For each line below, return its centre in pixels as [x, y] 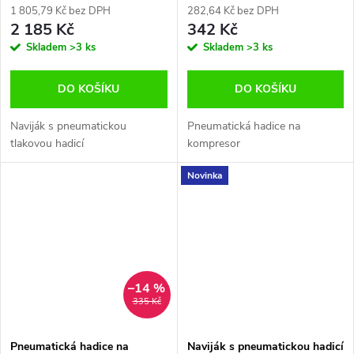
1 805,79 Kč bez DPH [60, 11]
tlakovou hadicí [47, 144]
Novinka [204, 175]
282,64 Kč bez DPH [233, 11]
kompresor [213, 144]
